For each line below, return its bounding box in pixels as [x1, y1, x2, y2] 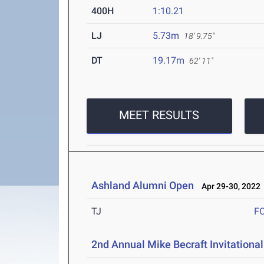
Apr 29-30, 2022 [196, 181, 261, 192]
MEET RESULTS [119, 108, 200, 123]
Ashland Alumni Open [91, 179, 194, 192]
